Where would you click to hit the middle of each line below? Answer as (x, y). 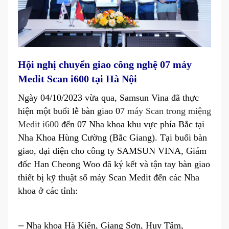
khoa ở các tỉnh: (48, 191)
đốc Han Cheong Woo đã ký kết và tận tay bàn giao (114, 164)
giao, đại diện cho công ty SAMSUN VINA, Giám (112, 151)
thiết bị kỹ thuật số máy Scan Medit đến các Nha (109, 178)
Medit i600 (38, 124)
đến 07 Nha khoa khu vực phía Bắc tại (132, 124)
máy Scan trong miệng (169, 111)
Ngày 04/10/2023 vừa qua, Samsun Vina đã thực (108, 98)
